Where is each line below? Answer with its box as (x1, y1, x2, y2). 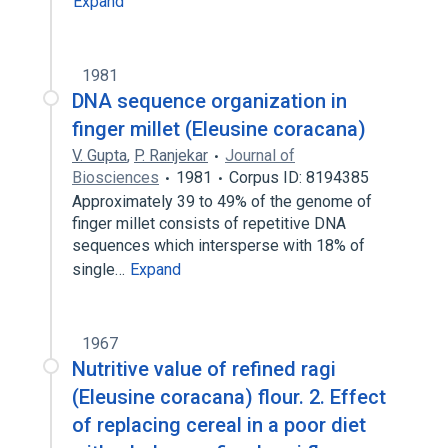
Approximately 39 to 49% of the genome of (72, 192, 372, 211)
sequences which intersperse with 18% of (72, 236, 365, 255)
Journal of (225, 146, 295, 165)
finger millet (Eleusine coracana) (72, 117, 366, 141)
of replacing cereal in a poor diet (72, 413, 366, 437)
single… (72, 260, 129, 279)
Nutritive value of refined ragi (72, 357, 336, 381)
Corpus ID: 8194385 (229, 168, 369, 187)
